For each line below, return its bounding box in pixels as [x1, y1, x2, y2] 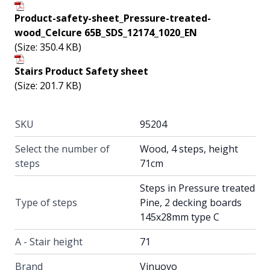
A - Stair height [15, 235, 83, 249]
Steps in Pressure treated [140, 181, 255, 195]
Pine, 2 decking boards [140, 196, 242, 210]
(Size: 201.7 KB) [14, 79, 81, 93]
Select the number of [15, 142, 110, 156]
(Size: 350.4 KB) [14, 40, 81, 54]
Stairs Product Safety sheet [14, 64, 148, 78]
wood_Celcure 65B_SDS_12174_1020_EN [14, 26, 197, 40]
